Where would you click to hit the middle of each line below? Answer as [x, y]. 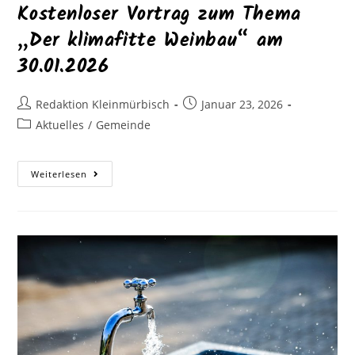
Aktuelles [60, 125]
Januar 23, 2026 [242, 105]
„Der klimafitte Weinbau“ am [151, 41]
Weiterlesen [59, 174]
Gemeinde [124, 125]
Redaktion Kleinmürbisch [103, 105]
